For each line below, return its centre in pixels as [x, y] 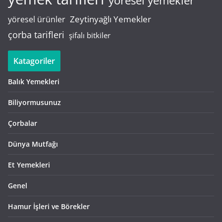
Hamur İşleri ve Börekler [49, 207]
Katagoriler [34, 61]
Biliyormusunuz [34, 103]
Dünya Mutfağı [33, 144]
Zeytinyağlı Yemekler [111, 19]
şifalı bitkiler [90, 35]
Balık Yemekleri [34, 82]
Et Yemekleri [29, 165]
